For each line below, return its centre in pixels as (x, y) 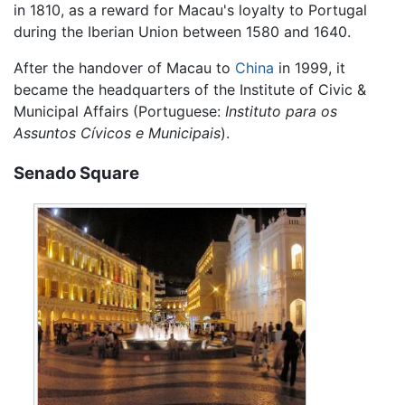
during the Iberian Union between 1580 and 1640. (182, 32)
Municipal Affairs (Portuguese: (119, 112)
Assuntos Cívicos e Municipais (117, 133)
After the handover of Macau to (124, 68)
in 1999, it (310, 68)
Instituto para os (281, 112)
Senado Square (76, 173)
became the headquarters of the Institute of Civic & (190, 90)
